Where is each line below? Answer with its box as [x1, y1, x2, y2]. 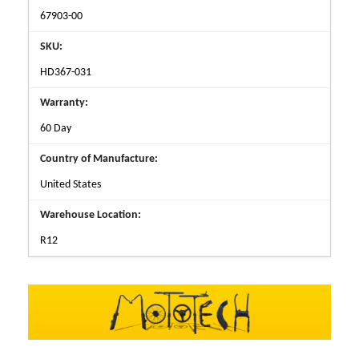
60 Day [40, 123, 71, 135]
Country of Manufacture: [40, 153, 158, 166]
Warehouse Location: [40, 209, 141, 222]
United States [40, 179, 101, 192]
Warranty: [40, 97, 88, 110]
